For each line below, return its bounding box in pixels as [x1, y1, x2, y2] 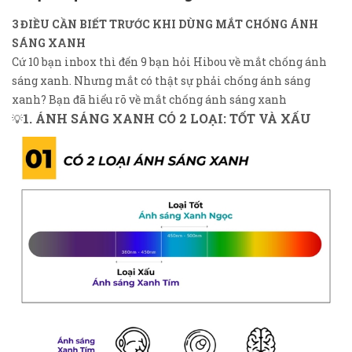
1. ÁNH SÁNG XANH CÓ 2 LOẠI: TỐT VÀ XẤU [23, 110, 311, 127]
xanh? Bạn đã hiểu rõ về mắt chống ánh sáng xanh [12, 92, 287, 108]
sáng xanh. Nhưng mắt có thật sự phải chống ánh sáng [12, 73, 310, 89]
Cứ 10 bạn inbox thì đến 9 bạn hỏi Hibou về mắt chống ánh [12, 54, 327, 70]
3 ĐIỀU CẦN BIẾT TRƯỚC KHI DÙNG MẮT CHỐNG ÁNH [12, 16, 318, 32]
